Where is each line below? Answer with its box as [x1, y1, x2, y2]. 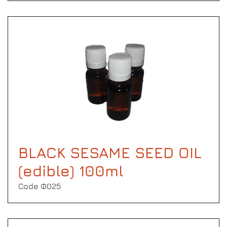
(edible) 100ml [18, 162, 124, 180]
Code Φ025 [18, 181, 61, 191]
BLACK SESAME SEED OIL [18, 143, 202, 162]
